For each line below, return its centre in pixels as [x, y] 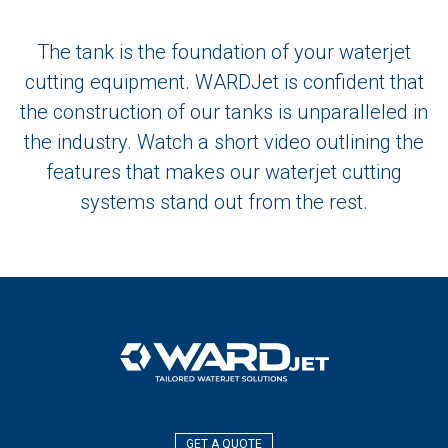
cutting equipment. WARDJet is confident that [224, 82]
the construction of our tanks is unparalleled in [224, 112]
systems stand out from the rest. [224, 202]
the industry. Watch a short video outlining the [224, 142]
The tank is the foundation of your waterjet [224, 52]
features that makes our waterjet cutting [224, 172]
